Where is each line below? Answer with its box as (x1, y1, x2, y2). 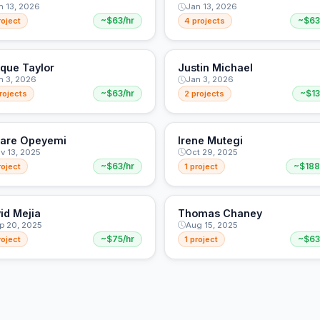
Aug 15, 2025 (185, 219, 238, 230)
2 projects (184, 88, 225, 99)
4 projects (184, 15, 226, 26)
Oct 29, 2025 (185, 146, 238, 157)
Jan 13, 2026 (185, 1, 237, 12)
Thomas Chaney (177, 206, 262, 219)
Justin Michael (177, 61, 253, 74)
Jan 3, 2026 (185, 74, 234, 85)
